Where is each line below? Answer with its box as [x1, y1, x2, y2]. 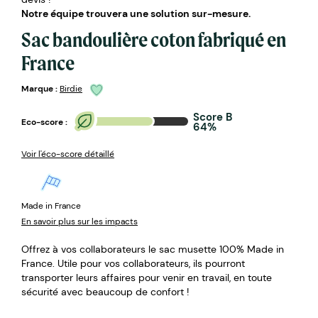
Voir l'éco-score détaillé [21, 148, 114, 160]
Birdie [60, 83, 82, 95]
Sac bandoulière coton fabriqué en [21, 26, 286, 52]
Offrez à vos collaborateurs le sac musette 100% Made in [21, 242, 284, 256]
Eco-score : [21, 116, 67, 128]
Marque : [21, 83, 57, 95]
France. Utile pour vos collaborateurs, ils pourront [21, 256, 245, 270]
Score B [193, 109, 232, 124]
